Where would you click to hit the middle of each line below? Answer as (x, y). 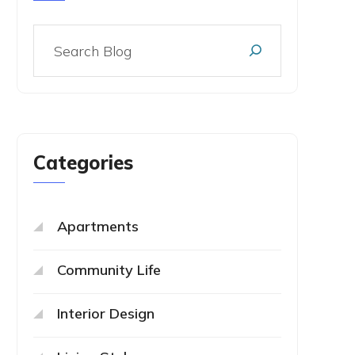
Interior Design (106, 313)
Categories (83, 162)
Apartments (98, 226)
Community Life (109, 270)
